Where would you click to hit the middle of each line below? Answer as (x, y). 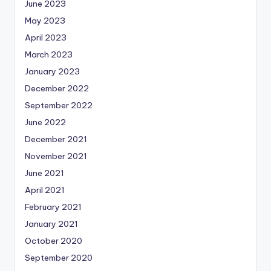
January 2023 (52, 72)
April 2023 (46, 38)
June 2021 (44, 173)
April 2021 (45, 190)
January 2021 (51, 224)
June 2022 (45, 122)
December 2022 (57, 89)
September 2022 (59, 106)
